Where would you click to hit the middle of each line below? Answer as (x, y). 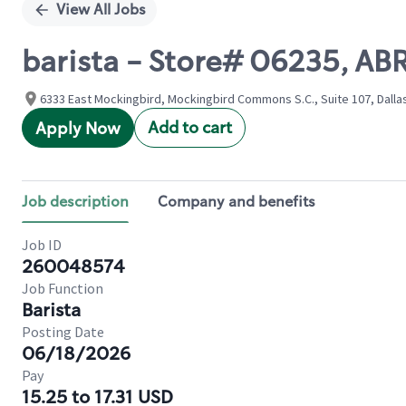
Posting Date (63, 332)
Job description (75, 202)
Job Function (63, 288)
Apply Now (78, 129)
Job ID (42, 245)
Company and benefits (237, 202)
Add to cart (190, 128)
